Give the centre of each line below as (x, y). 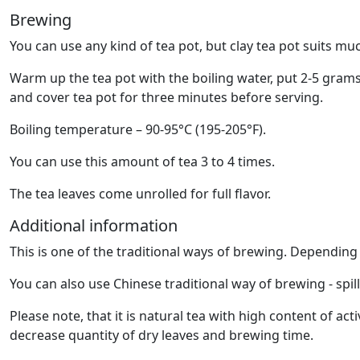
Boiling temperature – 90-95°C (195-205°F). (138, 129)
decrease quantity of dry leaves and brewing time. (162, 335)
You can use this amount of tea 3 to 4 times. (142, 161)
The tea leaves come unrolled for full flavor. (140, 193)
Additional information (94, 225)
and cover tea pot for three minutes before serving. (166, 97)
